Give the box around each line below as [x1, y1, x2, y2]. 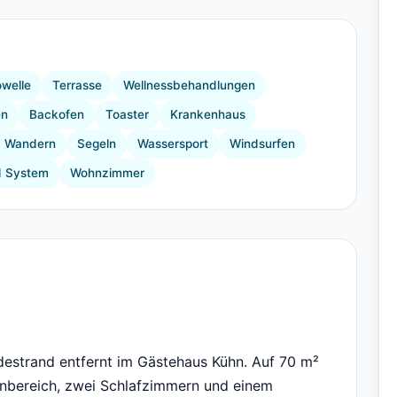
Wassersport [137, 136, 208, 152]
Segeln [77, 136, 116, 152]
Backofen [29, 107, 84, 122]
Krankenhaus [170, 107, 245, 122]
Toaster [105, 107, 149, 122]
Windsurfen [230, 136, 295, 152]
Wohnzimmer [70, 166, 144, 181]
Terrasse [52, 78, 102, 93]
